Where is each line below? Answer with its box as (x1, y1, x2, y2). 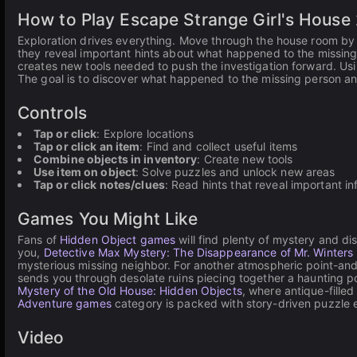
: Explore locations (96, 127, 194, 140)
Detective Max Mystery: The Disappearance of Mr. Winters (43, 245, 354, 259)
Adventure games (18, 296, 112, 310)
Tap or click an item (33, 139, 140, 153)
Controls (18, 103, 87, 123)
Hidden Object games (59, 233, 176, 246)
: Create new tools (197, 152, 293, 166)
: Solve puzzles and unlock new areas (135, 165, 335, 178)
